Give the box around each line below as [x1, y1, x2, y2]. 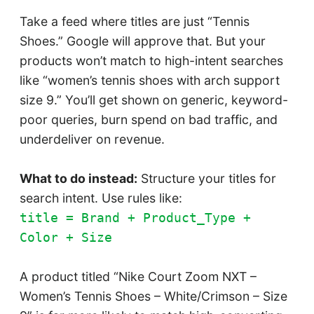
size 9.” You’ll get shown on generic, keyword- [19, 93, 288, 108]
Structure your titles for [137, 171, 276, 186]
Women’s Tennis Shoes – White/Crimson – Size [19, 289, 287, 304]
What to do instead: [19, 171, 137, 186]
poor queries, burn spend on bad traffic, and [19, 112, 278, 128]
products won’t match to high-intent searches [19, 53, 283, 69]
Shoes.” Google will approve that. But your [19, 34, 266, 49]
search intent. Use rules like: [19, 191, 182, 206]
